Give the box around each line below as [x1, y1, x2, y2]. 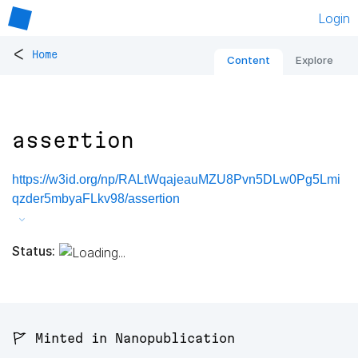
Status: [12, 242, 55, 259]
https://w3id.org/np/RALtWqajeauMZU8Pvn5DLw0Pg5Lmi [12, 173, 340, 187]
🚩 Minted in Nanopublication [12, 331, 235, 346]
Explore [296, 54, 333, 67]
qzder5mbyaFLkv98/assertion [12, 192, 180, 206]
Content [227, 54, 270, 67]
